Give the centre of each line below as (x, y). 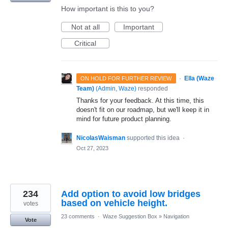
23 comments (78, 217)
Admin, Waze (116, 89)
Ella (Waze (199, 78)
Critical (85, 43)
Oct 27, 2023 (92, 148)
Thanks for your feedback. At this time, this (140, 101)
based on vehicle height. (114, 203)
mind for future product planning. (124, 119)
